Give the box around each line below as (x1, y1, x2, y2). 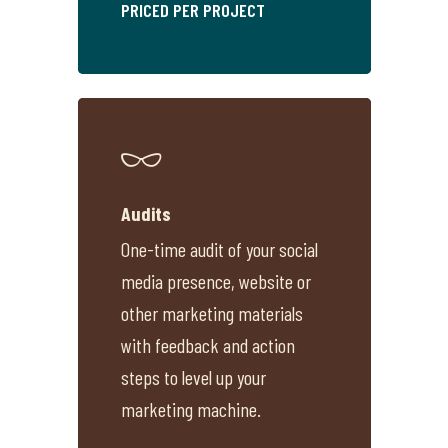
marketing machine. (121, 397, 262, 422)
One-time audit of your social (121, 237, 319, 262)
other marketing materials (121, 301, 304, 326)
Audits (121, 201, 172, 226)
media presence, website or (121, 269, 312, 294)
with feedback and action (121, 333, 296, 358)
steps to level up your (121, 365, 267, 390)
